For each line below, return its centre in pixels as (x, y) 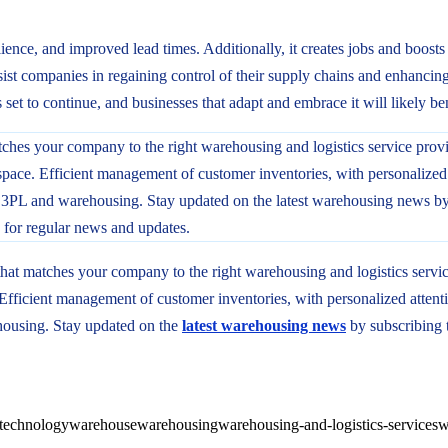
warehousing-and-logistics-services (328, 424)
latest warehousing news (264, 325)
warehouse (103, 424)
